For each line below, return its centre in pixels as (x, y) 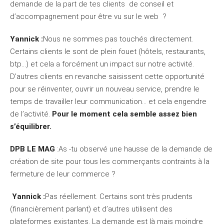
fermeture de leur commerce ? (64, 174)
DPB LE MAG (32, 149)
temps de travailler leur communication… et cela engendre (108, 102)
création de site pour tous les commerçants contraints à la (110, 162)
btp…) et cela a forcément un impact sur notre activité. (102, 64)
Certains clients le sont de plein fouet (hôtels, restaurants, (108, 52)
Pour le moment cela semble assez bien (124, 114)
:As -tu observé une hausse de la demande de (134, 149)
